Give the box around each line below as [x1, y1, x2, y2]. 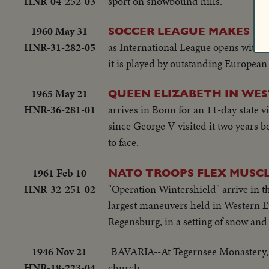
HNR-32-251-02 [23, 181, 95, 196]
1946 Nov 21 [32, 244, 87, 259]
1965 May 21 [31, 86, 88, 101]
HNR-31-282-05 [23, 39, 95, 55]
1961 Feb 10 [32, 165, 86, 180]
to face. [108, 134, 139, 150]
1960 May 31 [31, 23, 88, 38]
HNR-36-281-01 [23, 102, 95, 118]
